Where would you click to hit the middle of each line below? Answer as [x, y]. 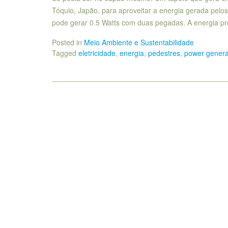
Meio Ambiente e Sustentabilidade [139, 42]
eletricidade [97, 53]
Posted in [68, 42]
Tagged [65, 53]
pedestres [164, 53]
